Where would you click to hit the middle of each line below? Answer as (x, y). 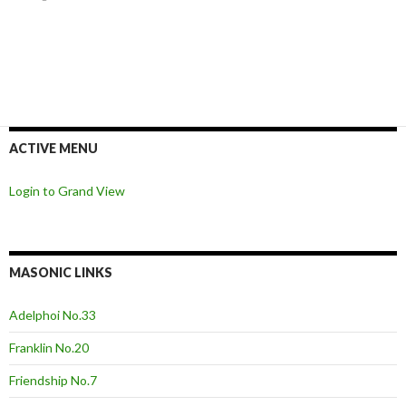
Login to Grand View (67, 190)
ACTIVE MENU (53, 148)
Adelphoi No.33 (53, 314)
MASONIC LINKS (61, 272)
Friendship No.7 (53, 380)
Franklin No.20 (49, 347)
